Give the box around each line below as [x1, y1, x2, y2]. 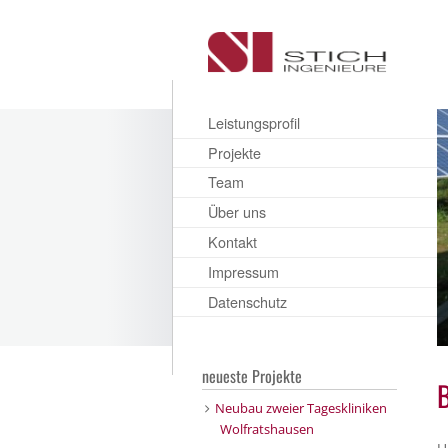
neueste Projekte [202, 364, 302, 389]
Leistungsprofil [208, 111, 300, 133]
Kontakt [208, 231, 257, 253]
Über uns [208, 201, 266, 223]
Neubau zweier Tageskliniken [214, 398, 387, 417]
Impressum [208, 260, 279, 282]
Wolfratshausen [219, 419, 314, 438]
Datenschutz [208, 290, 287, 312]
